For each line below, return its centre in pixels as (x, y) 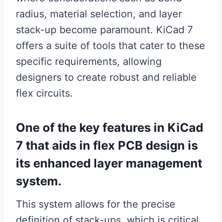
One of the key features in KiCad (110, 128)
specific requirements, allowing (89, 62)
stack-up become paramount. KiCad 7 (104, 30)
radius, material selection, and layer (99, 14)
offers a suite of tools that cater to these (111, 46)
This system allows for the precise (96, 204)
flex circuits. (44, 93)
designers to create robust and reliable (106, 78)
